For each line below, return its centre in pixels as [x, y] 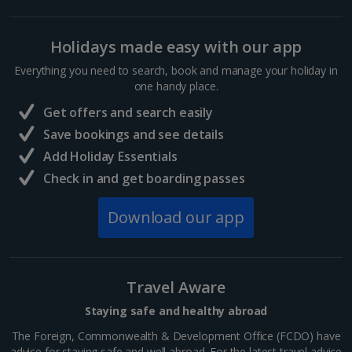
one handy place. [176, 86]
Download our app [176, 217]
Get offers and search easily [128, 112]
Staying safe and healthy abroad [176, 311]
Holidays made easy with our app [176, 47]
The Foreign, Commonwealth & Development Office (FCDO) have [176, 336]
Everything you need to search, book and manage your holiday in [176, 70]
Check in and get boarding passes [144, 178]
